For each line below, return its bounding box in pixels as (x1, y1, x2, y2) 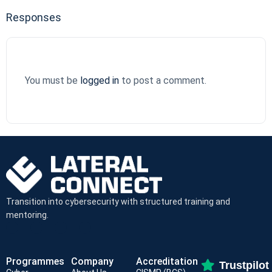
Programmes (6, 255, 64, 267)
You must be (25, 75, 80, 86)
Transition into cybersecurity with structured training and (6, 196, 230, 206)
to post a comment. (119, 75, 206, 86)
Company (71, 255, 114, 267)
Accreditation (136, 255, 198, 267)
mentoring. (6, 209, 49, 220)
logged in (80, 75, 119, 86)
